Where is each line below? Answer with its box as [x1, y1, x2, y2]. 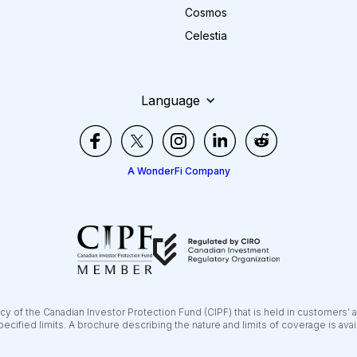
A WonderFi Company [127, 165, 230, 178]
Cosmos [184, 6, 227, 20]
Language [141, 92, 200, 109]
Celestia [184, 29, 227, 43]
